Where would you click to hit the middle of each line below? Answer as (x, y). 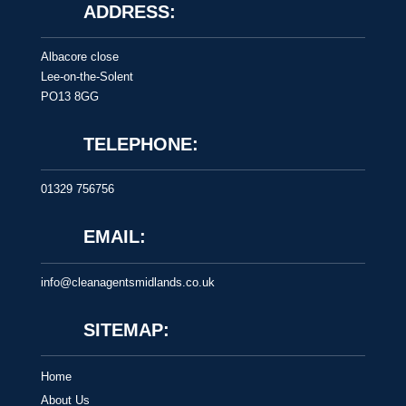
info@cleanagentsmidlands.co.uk (127, 282)
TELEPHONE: (140, 145)
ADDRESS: (129, 12)
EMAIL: (114, 237)
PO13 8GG (69, 97)
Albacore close (79, 57)
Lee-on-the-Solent (87, 77)
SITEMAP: (126, 329)
